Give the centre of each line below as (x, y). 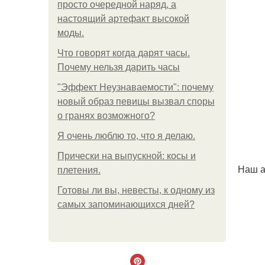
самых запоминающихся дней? (126, 204)
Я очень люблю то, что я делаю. (126, 136)
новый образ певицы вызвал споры (136, 101)
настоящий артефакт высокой (123, 19)
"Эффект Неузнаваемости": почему (135, 87)
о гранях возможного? (106, 116)
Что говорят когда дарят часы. (124, 53)
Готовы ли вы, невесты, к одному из (136, 190)
